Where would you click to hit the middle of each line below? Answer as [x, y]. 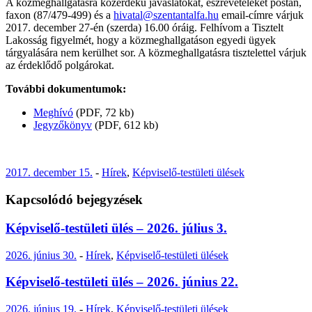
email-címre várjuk [261, 15]
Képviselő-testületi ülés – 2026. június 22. [122, 282]
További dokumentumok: [66, 89]
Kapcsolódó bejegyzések [74, 200]
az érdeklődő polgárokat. [60, 65]
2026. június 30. [41, 255]
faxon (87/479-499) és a [60, 15]
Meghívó [53, 113]
